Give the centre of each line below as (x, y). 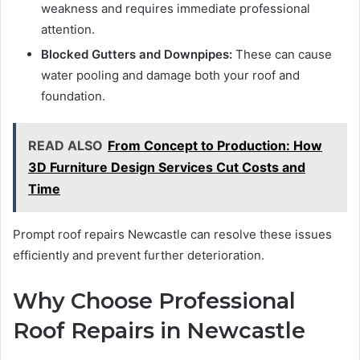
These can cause (282, 55)
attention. (68, 30)
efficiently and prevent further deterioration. (139, 256)
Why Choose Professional (154, 301)
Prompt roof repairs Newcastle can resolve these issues (172, 235)
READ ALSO (65, 146)
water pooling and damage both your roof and (170, 76)
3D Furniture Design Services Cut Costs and (167, 168)
